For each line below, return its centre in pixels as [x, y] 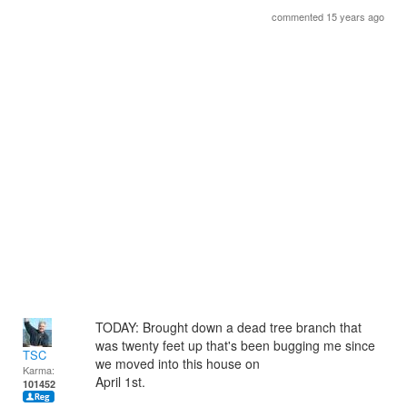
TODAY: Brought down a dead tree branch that [228, 327]
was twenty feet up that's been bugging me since [235, 345]
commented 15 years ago [328, 16]
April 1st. [120, 382]
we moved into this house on [178, 363]
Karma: [39, 370]
